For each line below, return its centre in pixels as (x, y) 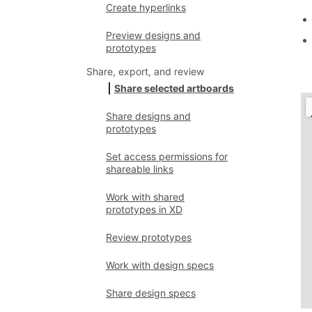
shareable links (140, 169)
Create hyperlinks (146, 7)
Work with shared (145, 197)
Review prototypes (149, 237)
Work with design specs (160, 265)
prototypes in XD (144, 209)
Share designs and (148, 116)
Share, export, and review (145, 71)
